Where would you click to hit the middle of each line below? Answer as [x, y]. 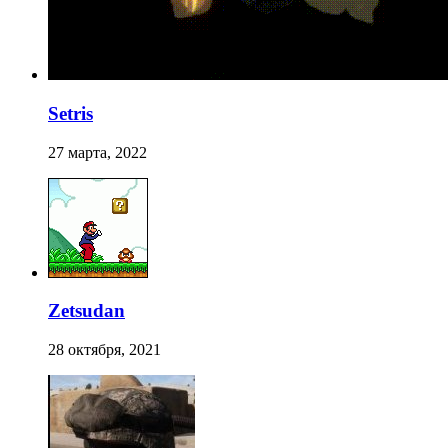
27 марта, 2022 [97, 152]
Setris [70, 113]
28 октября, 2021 [104, 349]
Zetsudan [86, 311]
